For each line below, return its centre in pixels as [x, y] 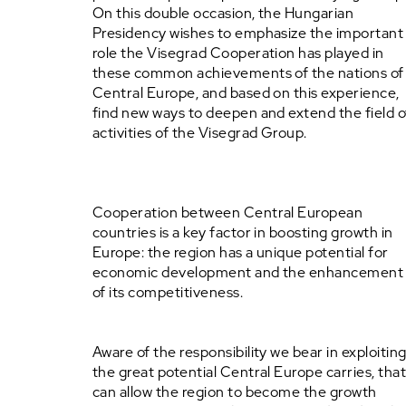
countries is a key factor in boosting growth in [243, 232]
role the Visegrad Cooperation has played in [238, 53]
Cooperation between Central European [228, 213]
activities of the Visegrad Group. [200, 133]
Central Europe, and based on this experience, [246, 93]
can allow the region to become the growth [235, 392]
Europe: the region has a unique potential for [241, 252]
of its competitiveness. [168, 292]
